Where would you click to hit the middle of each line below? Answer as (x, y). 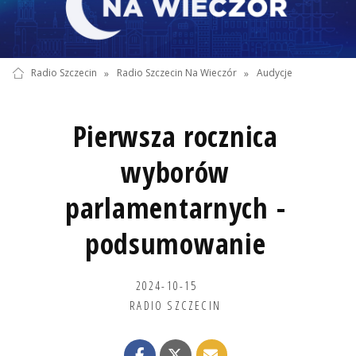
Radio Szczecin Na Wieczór (176, 73)
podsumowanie (175, 243)
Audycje (275, 73)
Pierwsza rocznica (175, 136)
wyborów (176, 172)
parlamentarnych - (176, 207)
